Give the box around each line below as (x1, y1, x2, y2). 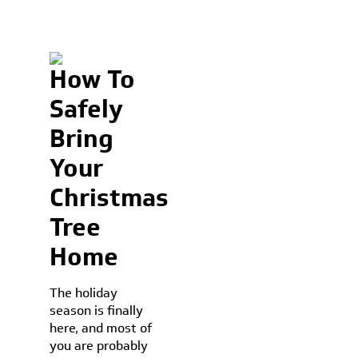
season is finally (50, 301, 144, 320)
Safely (50, 91, 124, 126)
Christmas (50, 180, 169, 215)
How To (50, 62, 136, 97)
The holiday (50, 284, 118, 302)
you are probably (50, 336, 149, 355)
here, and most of (50, 319, 153, 337)
